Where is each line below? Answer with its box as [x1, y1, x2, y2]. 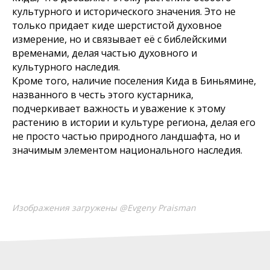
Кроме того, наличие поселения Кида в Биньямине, [12, 74, 256, 88]
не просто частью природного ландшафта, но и [12, 130, 240, 143]
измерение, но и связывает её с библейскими [12, 33, 227, 46]
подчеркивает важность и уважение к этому [12, 102, 225, 116]
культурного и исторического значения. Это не [12, 5, 236, 19]
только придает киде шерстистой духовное [12, 19, 222, 33]
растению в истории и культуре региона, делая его [12, 116, 256, 130]
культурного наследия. [12, 60, 120, 74]
